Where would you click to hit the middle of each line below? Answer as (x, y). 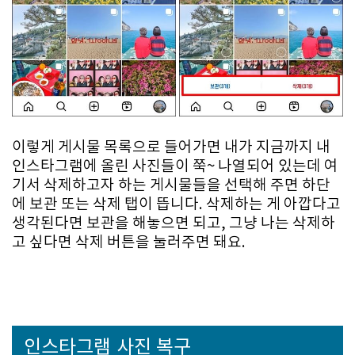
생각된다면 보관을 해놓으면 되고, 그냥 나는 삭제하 (174, 224)
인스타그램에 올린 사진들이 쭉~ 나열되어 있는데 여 (175, 167)
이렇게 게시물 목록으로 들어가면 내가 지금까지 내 (171, 148)
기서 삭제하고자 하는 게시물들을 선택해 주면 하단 (171, 186)
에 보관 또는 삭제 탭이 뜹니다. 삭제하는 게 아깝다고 (176, 205)
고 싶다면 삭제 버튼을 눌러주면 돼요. (130, 243)
